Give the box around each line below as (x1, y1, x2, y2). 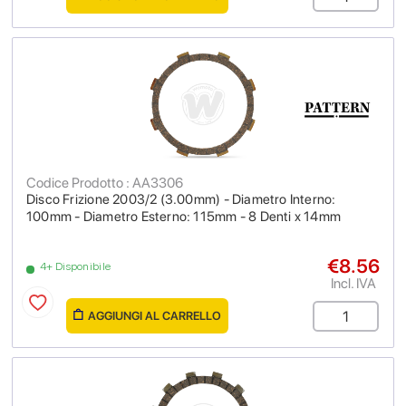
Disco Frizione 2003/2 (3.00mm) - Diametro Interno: (26, 191, 336, 208)
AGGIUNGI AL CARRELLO (88, 309, 221, 323)
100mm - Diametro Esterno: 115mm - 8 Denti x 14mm (26, 208, 342, 225)
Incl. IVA (331, 275, 376, 292)
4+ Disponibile (40, 260, 111, 273)
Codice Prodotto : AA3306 (26, 174, 183, 191)
